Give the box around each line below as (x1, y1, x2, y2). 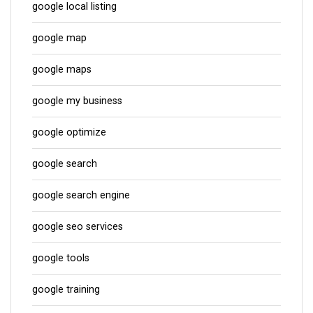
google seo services (32, 220, 123, 233)
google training (32, 283, 100, 296)
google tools (32, 252, 89, 264)
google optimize (32, 126, 106, 138)
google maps (32, 63, 92, 75)
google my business (32, 94, 122, 107)
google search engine (32, 189, 130, 201)
